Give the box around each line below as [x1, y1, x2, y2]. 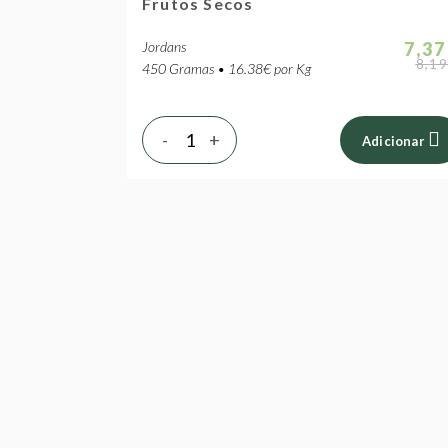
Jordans [142, 38, 186, 55]
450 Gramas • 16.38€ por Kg [142, 60, 311, 77]
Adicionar [362, 133, 425, 149]
